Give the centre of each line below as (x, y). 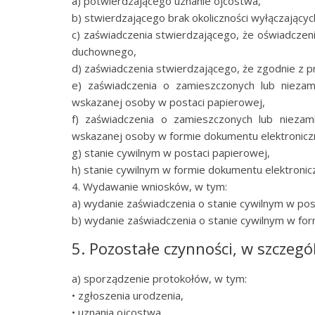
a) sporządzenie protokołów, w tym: (159, 278)
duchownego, (104, 51)
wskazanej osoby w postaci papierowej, (168, 102)
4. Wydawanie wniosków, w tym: (149, 186)
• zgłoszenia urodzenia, (128, 295)
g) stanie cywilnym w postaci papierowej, (171, 153)
